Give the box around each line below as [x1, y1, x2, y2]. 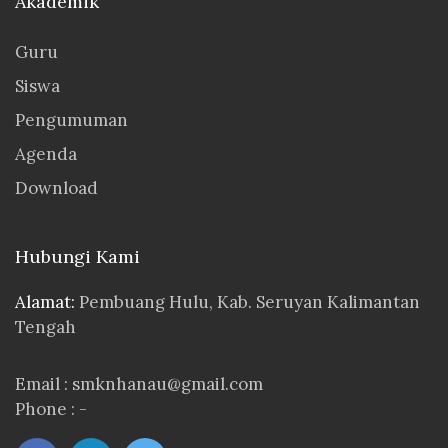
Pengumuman [15, 109, 128, 132]
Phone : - [15, 398, 87, 421]
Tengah [15, 316, 76, 339]
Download [15, 177, 98, 200]
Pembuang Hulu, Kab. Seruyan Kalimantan [79, 291, 420, 314]
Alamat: [15, 291, 79, 314]
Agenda [15, 143, 77, 166]
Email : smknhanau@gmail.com [15, 373, 263, 396]
